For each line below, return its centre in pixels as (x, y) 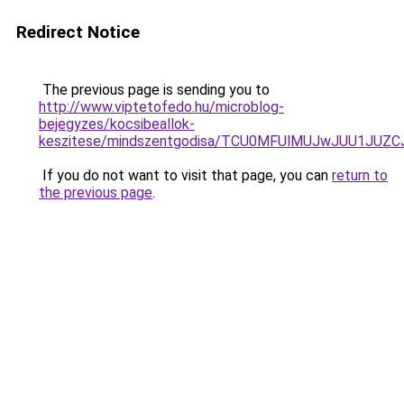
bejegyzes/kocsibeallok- (117, 124)
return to (360, 175)
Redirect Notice (78, 32)
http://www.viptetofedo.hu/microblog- (161, 107)
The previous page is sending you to (154, 90)
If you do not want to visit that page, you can (185, 175)
